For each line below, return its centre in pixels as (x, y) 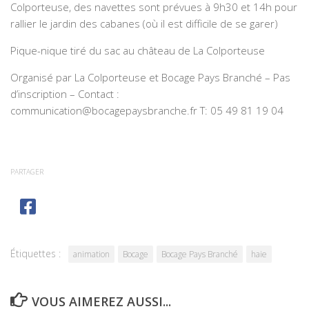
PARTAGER (27, 171)
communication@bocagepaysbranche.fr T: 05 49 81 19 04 (147, 110)
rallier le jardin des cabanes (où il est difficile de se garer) (144, 23)
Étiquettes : (36, 253)
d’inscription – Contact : (65, 93)
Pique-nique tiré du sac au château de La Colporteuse (138, 50)
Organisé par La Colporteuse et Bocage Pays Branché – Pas (150, 77)
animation (91, 254)
